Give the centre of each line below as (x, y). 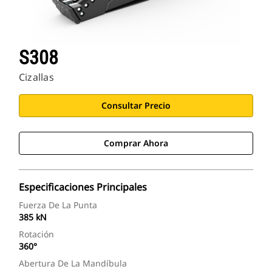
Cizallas (36, 77)
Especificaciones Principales (83, 187)
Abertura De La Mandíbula (73, 263)
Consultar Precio (136, 106)
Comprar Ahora (136, 143)
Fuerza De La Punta (58, 205)
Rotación (36, 234)
